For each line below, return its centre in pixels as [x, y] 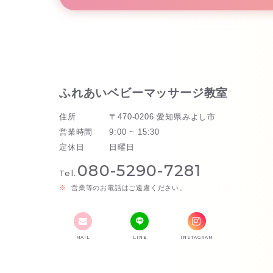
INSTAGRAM [197, 238]
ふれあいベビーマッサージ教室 [144, 93]
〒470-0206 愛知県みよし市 [163, 117]
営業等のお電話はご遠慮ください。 [129, 188]
